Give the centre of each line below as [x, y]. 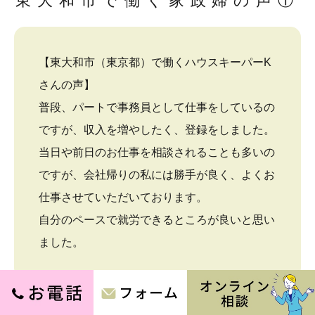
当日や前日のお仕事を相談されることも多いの [157, 153]
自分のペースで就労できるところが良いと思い [157, 220]
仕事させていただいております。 [123, 198]
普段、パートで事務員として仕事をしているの [157, 108]
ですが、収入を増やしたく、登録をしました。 [157, 130]
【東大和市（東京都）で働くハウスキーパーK [155, 63]
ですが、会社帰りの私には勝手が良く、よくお [157, 175]
